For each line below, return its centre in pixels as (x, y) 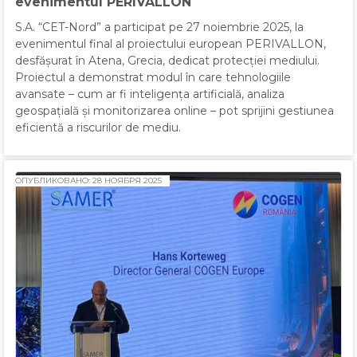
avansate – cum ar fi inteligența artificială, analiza (150, 94)
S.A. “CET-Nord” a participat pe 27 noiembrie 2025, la (159, 27)
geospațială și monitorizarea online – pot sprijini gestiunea (175, 111)
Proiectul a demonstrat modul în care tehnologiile (153, 78)
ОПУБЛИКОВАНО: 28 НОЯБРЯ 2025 (88, 181)
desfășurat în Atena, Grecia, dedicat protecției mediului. (167, 61)
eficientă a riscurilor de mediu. (98, 128)
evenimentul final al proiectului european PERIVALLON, (171, 44)
